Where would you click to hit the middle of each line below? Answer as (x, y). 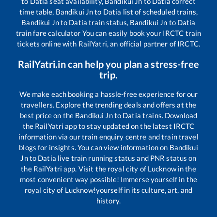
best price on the (47, 116)
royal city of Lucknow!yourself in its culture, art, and (108, 190)
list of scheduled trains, (159, 12)
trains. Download (169, 116)
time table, (38, 12)
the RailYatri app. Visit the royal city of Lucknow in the (108, 169)
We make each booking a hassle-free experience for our (108, 94)
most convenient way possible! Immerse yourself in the (108, 179)
